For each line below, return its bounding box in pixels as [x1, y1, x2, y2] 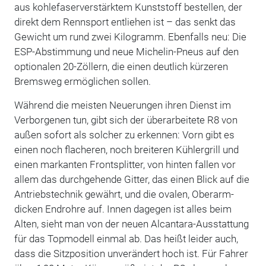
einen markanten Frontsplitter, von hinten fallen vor [14, 158, 236, 170]
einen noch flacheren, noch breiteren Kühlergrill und [14, 143, 239, 156]
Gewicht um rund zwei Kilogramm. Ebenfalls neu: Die [14, 30, 246, 43]
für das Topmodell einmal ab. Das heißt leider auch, [14, 232, 238, 245]
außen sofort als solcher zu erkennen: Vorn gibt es [14, 128, 235, 141]
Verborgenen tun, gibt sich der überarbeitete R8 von [14, 113, 237, 126]
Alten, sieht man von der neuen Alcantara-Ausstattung [14, 217, 249, 230]
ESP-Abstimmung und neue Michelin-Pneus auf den [14, 45, 239, 58]
